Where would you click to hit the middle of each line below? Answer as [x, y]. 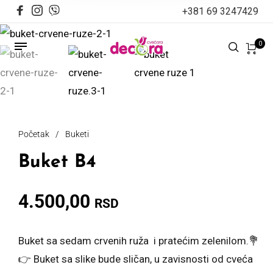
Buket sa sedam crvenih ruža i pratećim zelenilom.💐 [139, 240]
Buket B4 [57, 162]
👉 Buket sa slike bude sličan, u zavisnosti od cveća [136, 259]
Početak [34, 134]
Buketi [77, 134]
